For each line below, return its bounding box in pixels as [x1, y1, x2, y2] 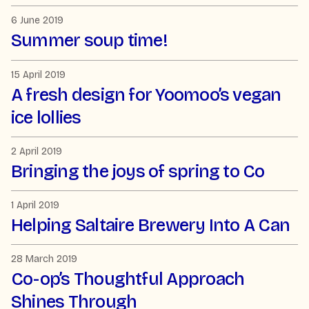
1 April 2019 [11, 199, 59, 211]
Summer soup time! [11, 30, 167, 52]
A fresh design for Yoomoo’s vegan [11, 83, 281, 106]
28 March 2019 [11, 253, 77, 266]
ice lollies [11, 106, 81, 128]
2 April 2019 [11, 145, 62, 157]
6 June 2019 [11, 14, 63, 27]
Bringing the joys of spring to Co [11, 160, 265, 182]
